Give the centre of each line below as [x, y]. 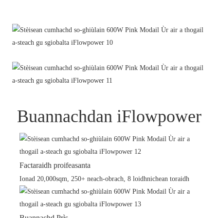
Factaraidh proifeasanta [55, 165]
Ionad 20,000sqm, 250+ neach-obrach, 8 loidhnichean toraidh [104, 179]
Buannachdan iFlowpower [109, 117]
